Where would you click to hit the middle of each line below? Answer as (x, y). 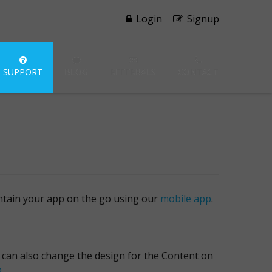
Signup (202, 19)
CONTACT (198, 72)
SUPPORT (23, 72)
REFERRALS (133, 72)
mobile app (186, 199)
